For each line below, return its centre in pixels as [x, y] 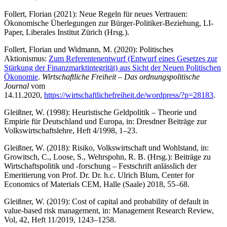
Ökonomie [21, 77]
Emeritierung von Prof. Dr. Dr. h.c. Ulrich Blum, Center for [99, 175]
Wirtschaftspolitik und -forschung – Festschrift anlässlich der [100, 166]
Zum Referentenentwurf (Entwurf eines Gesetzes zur [133, 59]
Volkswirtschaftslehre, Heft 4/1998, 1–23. [71, 131]
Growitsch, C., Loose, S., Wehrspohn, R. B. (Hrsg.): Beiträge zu [107, 157]
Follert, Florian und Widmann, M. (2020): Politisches [89, 50]
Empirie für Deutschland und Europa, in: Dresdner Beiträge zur [105, 122]
